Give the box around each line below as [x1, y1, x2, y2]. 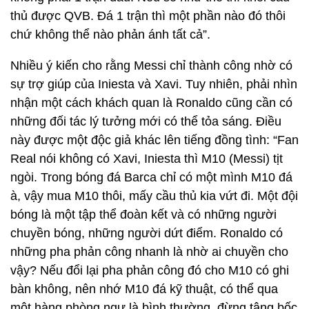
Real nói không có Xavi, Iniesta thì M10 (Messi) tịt [10, 152, 283, 166]
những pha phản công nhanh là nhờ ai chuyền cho [10, 245, 288, 259]
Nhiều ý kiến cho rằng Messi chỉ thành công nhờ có [10, 59, 292, 72]
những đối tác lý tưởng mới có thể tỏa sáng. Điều [10, 114, 281, 128]
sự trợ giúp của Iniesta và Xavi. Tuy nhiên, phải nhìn [10, 77, 297, 91]
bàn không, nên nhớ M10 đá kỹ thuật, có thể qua [10, 282, 278, 296]
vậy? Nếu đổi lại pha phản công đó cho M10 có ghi [10, 263, 289, 277]
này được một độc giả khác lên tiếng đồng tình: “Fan [10, 133, 299, 147]
